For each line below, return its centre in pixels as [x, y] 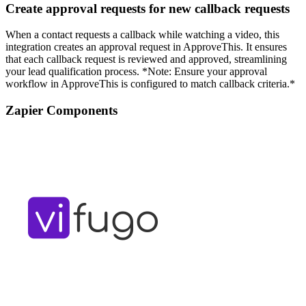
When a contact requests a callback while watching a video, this [142, 35]
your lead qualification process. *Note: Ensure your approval [136, 72]
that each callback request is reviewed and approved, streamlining [146, 59]
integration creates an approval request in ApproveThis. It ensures [146, 47]
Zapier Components [61, 110]
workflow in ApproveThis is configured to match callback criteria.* [150, 84]
